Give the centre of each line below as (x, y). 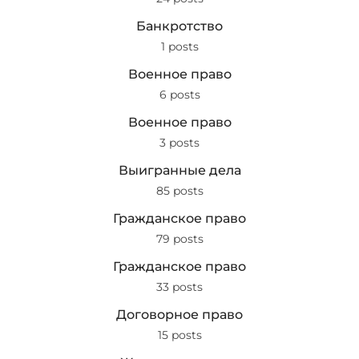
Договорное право (179, 315)
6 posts (179, 95)
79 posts (179, 239)
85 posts (179, 191)
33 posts (179, 287)
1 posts (179, 46)
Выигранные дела (179, 170)
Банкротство (179, 26)
